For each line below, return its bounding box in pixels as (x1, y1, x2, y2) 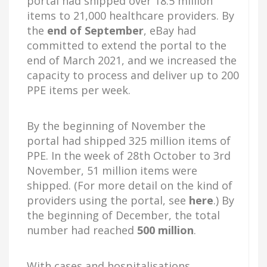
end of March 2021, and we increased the (27, 53, 237, 67)
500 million (137, 223, 194, 237)
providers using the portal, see (27, 193, 189, 207)
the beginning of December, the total (27, 208, 220, 222)
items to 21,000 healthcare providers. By (27, 8, 234, 23)
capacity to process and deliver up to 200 (27, 68, 239, 82)
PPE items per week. (27, 83, 131, 97)
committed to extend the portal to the (27, 38, 226, 52)
